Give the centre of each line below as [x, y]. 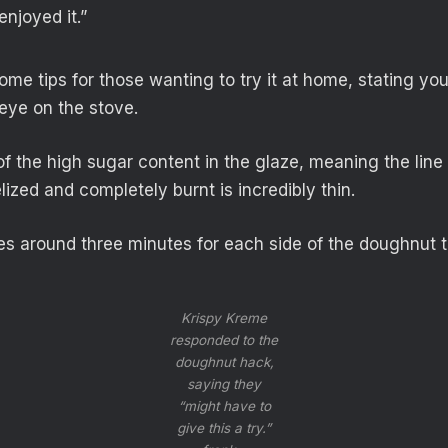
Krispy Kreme [224, 317]
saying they [224, 383]
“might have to [224, 405]
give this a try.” [224, 427]
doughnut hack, [224, 361]
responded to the [224, 339]
